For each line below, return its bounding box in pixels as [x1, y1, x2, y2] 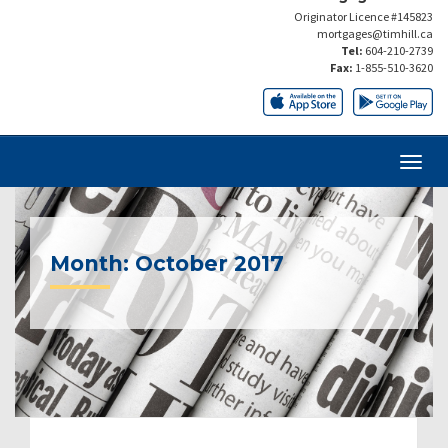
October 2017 [135, 250, 284, 276]
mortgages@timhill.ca [317, 25, 433, 41]
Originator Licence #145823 [294, 8, 433, 24]
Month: [50, 250, 135, 276]
